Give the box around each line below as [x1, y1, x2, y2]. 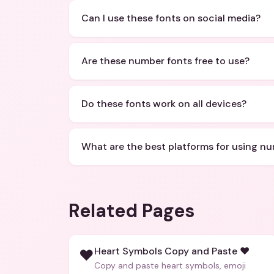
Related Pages [68, 199, 194, 223]
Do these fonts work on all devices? [81, 97, 246, 110]
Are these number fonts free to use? [81, 54, 250, 67]
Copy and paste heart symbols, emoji [94, 260, 246, 271]
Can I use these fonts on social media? [81, 12, 261, 24]
